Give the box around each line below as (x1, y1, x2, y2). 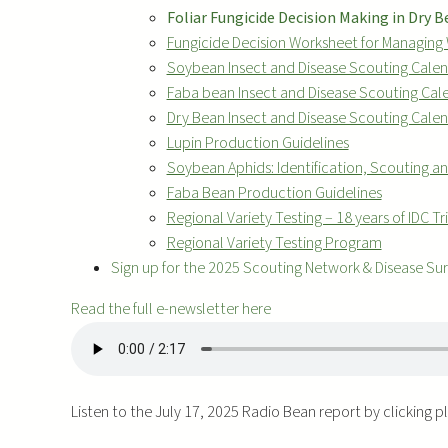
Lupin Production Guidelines (166, 131, 349, 154)
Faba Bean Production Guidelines (166, 181, 382, 204)
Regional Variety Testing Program (166, 231, 382, 254)
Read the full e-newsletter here (70, 297, 271, 320)
